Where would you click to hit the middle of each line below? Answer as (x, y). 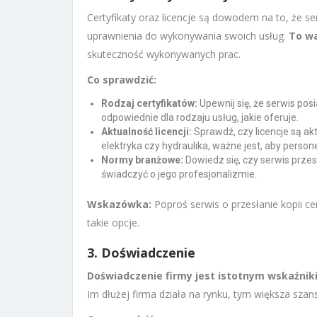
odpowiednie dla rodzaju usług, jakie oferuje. (200, 117)
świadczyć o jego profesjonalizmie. (179, 174)
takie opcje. (113, 222)
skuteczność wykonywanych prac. (164, 54)
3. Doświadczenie (141, 252)
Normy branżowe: (142, 160)
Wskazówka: (119, 204)
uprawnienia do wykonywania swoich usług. (188, 35)
